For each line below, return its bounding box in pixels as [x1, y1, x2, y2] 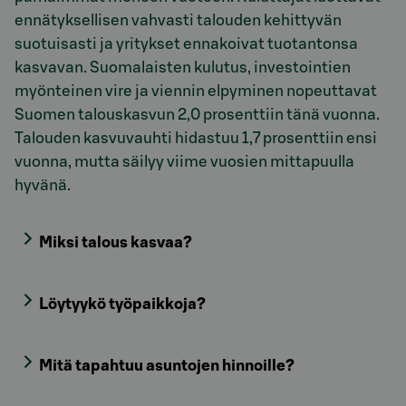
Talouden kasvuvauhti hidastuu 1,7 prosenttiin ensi [14, 130, 377, 147]
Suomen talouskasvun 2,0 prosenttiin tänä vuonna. [14, 107, 380, 123]
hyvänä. [14, 178, 71, 194]
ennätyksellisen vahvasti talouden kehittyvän [14, 13, 342, 29]
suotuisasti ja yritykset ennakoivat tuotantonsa [14, 36, 358, 53]
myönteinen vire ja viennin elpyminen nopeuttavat [14, 83, 377, 100]
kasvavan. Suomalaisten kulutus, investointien [14, 60, 351, 76]
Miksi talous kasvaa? [39, 235, 193, 251]
